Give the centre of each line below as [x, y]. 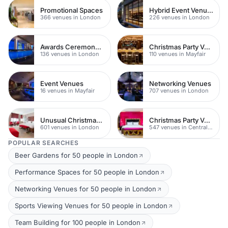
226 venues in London [179, 17]
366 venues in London [70, 17]
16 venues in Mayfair [67, 90]
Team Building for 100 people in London [78, 222]
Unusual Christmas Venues [99, 120]
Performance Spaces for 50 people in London [87, 172]
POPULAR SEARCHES [44, 143]
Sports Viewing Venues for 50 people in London [91, 206]
